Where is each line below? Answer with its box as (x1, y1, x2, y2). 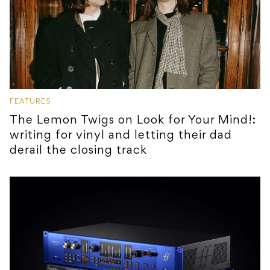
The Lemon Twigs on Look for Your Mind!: (10, 115, 256, 127)
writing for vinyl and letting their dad (10, 130, 232, 142)
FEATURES (10, 98, 51, 106)
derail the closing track (10, 145, 147, 157)
